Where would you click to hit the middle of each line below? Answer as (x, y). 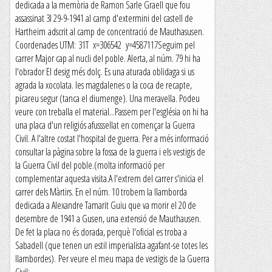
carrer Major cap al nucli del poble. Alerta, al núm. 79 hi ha (108, 58)
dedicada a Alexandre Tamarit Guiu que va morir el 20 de (106, 205)
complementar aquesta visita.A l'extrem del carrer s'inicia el (109, 178)
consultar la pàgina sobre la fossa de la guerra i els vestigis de (110, 152)
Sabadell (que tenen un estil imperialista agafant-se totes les (111, 245)
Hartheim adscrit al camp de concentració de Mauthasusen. (110, 32)
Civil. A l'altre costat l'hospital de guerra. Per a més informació (112, 138)
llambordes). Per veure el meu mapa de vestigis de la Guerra (112, 259)
